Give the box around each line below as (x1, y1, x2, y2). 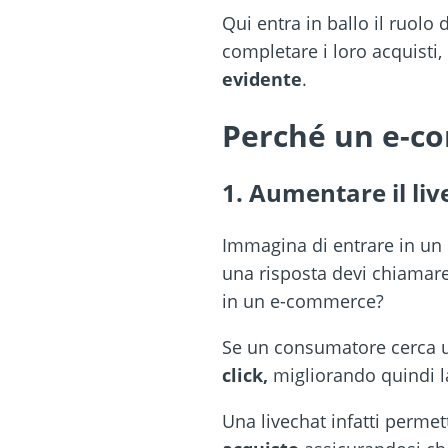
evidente (222, 66, 302, 91)
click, (222, 362, 268, 387)
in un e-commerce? (222, 288, 384, 313)
